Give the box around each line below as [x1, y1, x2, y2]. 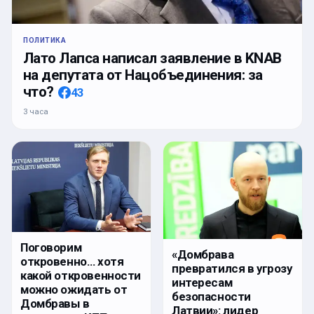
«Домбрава [172, 247, 234, 262]
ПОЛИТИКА [23, 35, 67, 45]
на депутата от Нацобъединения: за [23, 66, 263, 83]
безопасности [172, 289, 251, 304]
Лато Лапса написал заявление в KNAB [23, 49, 282, 67]
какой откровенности [20, 268, 142, 282]
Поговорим [20, 240, 82, 254]
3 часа [23, 106, 48, 116]
